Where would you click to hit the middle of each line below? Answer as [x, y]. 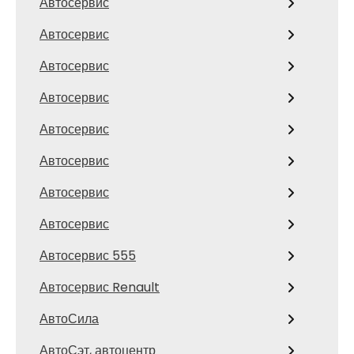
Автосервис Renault [100, 287]
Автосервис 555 [88, 255]
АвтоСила [69, 318]
